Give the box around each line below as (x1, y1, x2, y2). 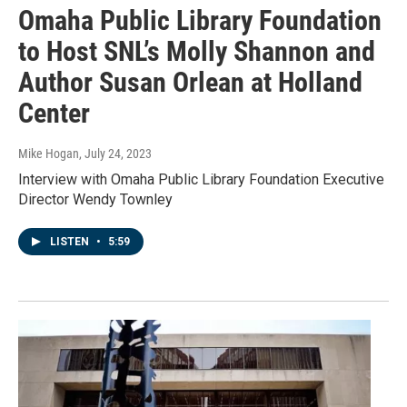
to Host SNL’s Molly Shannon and (18, 35, 375, 68)
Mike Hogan (18, 146, 79, 162)
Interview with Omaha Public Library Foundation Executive (18, 171, 384, 189)
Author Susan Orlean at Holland (18, 66, 362, 99)
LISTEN (50, 235, 92, 249)
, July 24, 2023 (79, 146, 152, 162)
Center (18, 97, 90, 130)
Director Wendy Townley (18, 191, 173, 209)
